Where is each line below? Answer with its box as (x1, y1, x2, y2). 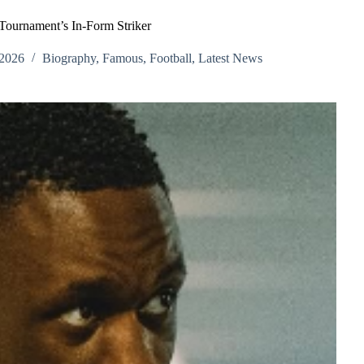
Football (149, 51, 193, 66)
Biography (42, 51, 97, 66)
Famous (102, 51, 144, 66)
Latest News (198, 51, 263, 66)
